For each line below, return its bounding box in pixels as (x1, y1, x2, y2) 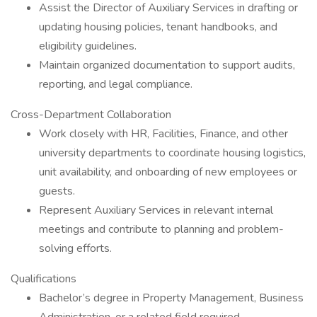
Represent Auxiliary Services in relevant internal (39, 202, 273, 218)
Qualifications (11, 271, 76, 287)
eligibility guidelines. (39, 38, 137, 54)
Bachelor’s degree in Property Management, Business (39, 290, 304, 306)
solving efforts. (39, 241, 112, 256)
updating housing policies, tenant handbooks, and (39, 19, 277, 35)
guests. (39, 183, 75, 199)
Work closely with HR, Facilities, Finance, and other (39, 126, 288, 142)
